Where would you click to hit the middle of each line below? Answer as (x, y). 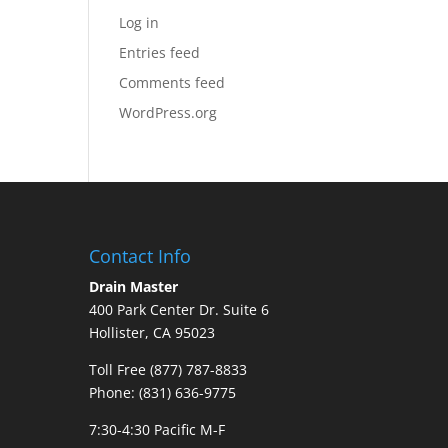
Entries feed (160, 52)
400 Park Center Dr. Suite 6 (179, 309)
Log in (139, 22)
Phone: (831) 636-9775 (163, 392)
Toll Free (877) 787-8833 (168, 369)
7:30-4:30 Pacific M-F (157, 429)
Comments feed (172, 82)
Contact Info (140, 255)
